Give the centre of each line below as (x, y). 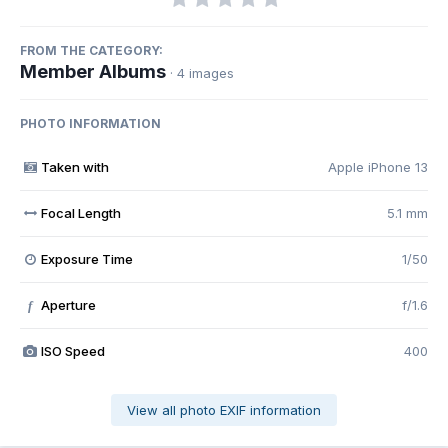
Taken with (74, 167)
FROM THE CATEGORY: (91, 51)
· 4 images (202, 73)
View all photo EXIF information (224, 410)
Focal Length (80, 213)
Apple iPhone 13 (378, 167)
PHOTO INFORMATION (90, 124)
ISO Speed (72, 351)
